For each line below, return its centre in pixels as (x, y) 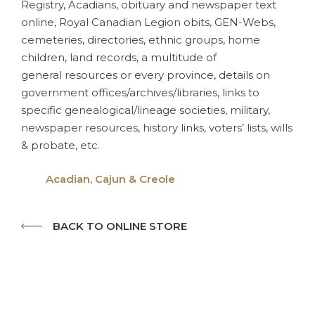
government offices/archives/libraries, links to (140, 92)
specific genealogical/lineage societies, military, (146, 110)
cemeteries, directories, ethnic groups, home (141, 40)
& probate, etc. (60, 145)
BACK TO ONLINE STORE (120, 226)
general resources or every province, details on (146, 75)
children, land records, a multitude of (119, 57)
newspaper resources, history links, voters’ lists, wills (157, 128)
